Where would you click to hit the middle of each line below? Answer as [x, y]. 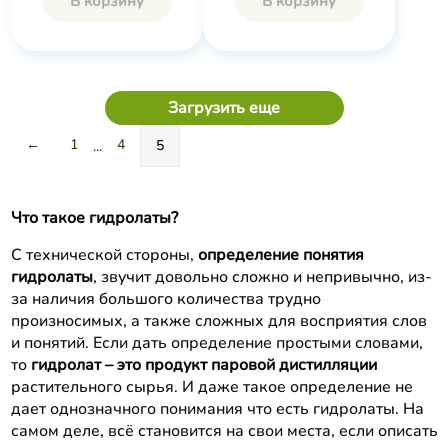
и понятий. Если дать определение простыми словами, [216, 342]
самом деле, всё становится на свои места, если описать [224, 430]
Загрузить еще [224, 107]
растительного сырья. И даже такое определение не [211, 386]
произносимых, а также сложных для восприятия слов [218, 320]
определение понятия [280, 254]
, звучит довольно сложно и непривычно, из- [262, 276]
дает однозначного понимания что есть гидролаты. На [217, 408]
